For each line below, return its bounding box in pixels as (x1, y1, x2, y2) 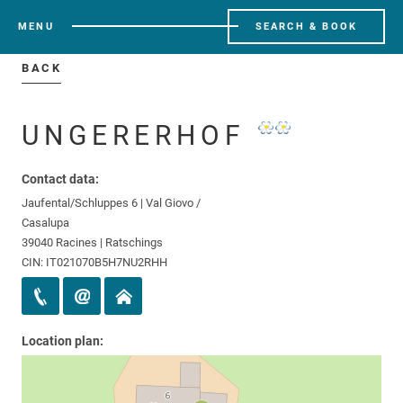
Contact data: (22, 172, 99, 186)
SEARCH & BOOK (255, 21, 358, 32)
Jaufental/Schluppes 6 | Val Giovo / (22, 196, 201, 210)
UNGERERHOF (22, 120, 257, 151)
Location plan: (22, 334, 103, 348)
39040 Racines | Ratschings (22, 236, 163, 249)
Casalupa (22, 216, 69, 229)
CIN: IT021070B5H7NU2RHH (22, 255, 167, 269)
